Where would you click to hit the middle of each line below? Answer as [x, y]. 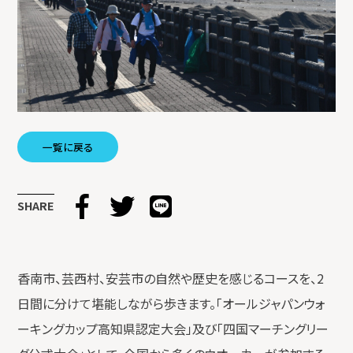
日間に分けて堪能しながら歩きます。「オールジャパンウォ [172, 303]
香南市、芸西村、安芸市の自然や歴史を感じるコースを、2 [171, 278]
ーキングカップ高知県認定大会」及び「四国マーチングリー [173, 328]
